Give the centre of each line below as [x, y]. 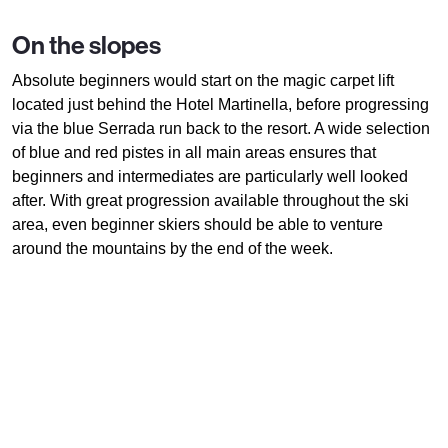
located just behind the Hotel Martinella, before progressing [220, 105]
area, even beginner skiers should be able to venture [197, 225]
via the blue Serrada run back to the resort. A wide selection [221, 129]
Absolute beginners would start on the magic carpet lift [203, 81]
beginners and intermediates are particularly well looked [210, 177]
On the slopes [86, 46]
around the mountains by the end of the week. [174, 249]
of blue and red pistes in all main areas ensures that [194, 153]
